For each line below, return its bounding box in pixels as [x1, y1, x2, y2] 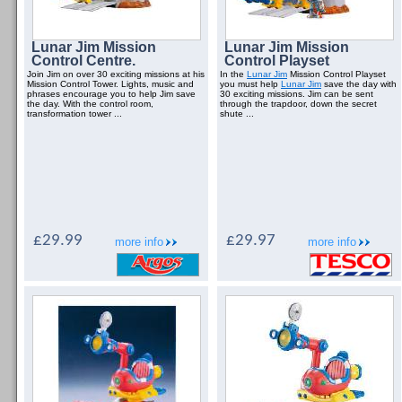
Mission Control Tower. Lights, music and [27, 79, 194, 89]
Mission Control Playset [287, 69, 386, 79]
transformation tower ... [27, 109, 122, 118]
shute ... [220, 109, 254, 118]
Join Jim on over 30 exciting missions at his [27, 69, 205, 79]
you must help [220, 79, 281, 89]
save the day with [321, 79, 397, 89]
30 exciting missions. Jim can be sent [220, 89, 373, 99]
